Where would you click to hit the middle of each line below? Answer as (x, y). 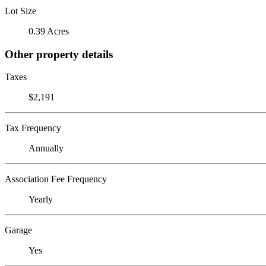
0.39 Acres (49, 31)
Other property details (59, 54)
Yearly (41, 199)
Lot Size (20, 11)
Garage (18, 230)
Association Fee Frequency (56, 179)
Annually (46, 148)
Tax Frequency (33, 128)
